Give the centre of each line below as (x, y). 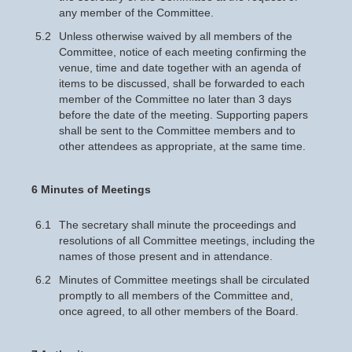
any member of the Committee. (136, 13)
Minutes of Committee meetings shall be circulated (184, 280)
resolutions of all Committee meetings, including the (187, 240)
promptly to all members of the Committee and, (176, 295)
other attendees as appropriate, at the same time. (182, 146)
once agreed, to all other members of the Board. (179, 311)
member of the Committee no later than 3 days (175, 99)
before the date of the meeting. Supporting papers (183, 115)
